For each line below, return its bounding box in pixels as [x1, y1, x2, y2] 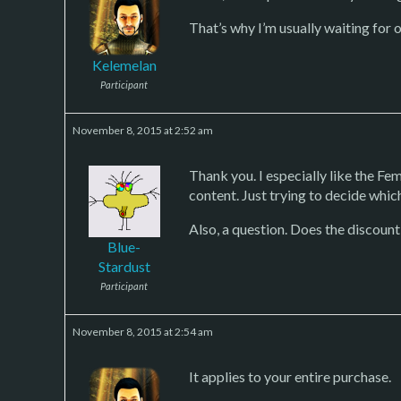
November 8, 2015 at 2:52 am [73, 123, 213, 137]
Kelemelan [91, 55, 157, 73]
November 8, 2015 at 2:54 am [73, 324, 213, 338]
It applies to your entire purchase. [189, 367, 391, 385]
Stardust [98, 257, 150, 275]
